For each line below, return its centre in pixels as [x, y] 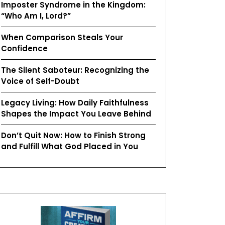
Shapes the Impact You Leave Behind [76, 114]
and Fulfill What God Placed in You [70, 146]
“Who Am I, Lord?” [36, 16]
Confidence [24, 48]
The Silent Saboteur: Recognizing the [75, 70]
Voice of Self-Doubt [40, 81]
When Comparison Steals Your [62, 37]
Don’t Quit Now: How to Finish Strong [73, 135]
